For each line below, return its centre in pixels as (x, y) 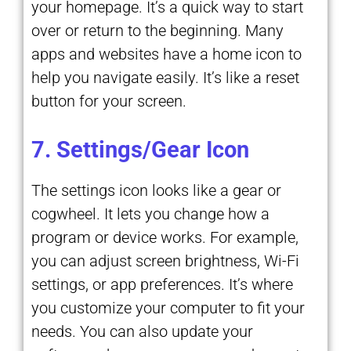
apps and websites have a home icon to (166, 54)
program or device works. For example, (165, 237)
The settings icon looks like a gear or (156, 190)
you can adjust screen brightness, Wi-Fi (165, 261)
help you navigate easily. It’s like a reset (165, 77)
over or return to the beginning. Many (157, 30)
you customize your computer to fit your (168, 308)
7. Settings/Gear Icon (140, 149)
